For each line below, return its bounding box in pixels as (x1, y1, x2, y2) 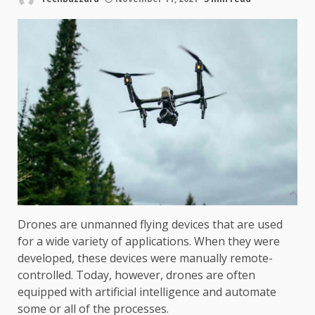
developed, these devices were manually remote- (18, 250, 273, 266)
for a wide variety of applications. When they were (18, 233, 280, 250)
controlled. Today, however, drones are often (18, 267, 255, 283)
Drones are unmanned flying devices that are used (18, 217, 283, 233)
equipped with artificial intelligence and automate (18, 284, 276, 300)
